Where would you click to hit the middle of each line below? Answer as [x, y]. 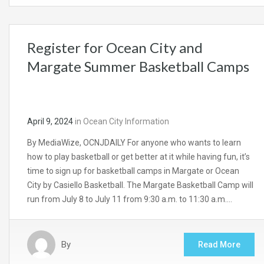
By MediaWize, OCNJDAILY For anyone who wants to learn [134, 143]
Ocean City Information [126, 122]
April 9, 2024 [50, 122]
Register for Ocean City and [115, 48]
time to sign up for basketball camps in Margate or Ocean [133, 171]
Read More [219, 245]
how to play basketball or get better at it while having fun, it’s [138, 157]
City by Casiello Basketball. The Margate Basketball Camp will [140, 185]
